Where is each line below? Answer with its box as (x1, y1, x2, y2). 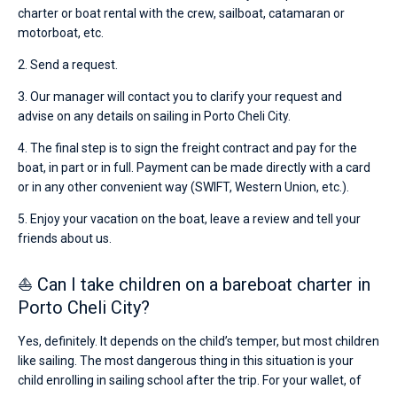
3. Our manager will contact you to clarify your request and (18, 90, 342, 104)
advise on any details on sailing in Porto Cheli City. (18, 109, 291, 123)
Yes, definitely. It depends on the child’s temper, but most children (18, 334, 379, 348)
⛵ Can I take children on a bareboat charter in (18, 274, 370, 295)
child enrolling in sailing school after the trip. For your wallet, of (18, 373, 362, 387)
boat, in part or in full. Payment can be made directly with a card (18, 160, 370, 175)
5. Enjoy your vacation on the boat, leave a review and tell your (18, 212, 361, 226)
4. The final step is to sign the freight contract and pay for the (18, 141, 357, 155)
